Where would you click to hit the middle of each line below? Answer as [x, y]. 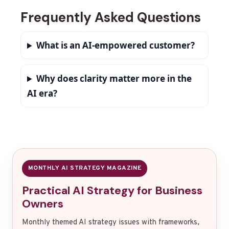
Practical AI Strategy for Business [112, 191]
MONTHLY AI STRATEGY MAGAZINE [85, 168]
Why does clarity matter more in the [114, 79]
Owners [43, 204]
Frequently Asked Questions [111, 18]
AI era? [42, 94]
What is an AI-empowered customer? [116, 45]
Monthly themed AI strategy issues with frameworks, [111, 223]
